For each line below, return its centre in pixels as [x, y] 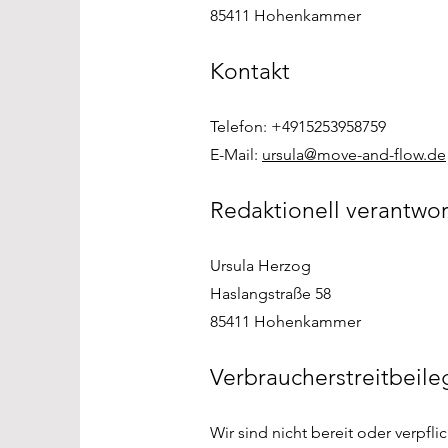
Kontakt [250, 71]
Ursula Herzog [260, 265]
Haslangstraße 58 [270, 293]
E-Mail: [236, 154]
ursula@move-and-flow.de [354, 154]
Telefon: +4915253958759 [298, 126]
